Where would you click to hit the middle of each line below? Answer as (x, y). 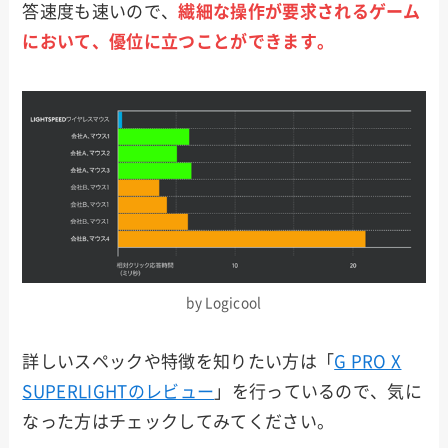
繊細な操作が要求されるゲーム (299, 11)
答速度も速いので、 (100, 11)
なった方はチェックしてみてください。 (178, 421)
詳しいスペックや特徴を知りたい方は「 (178, 361)
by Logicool (224, 302)
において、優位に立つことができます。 (178, 41)
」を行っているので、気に (318, 391)
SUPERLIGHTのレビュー (118, 391)
